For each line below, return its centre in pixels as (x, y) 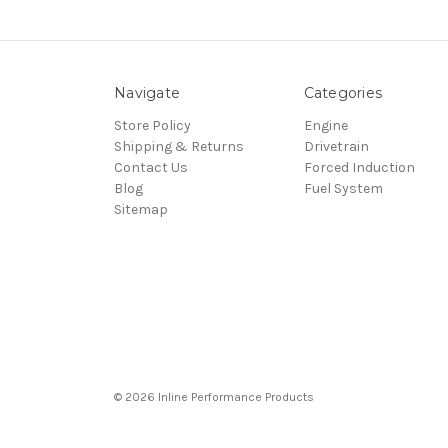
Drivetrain (336, 146)
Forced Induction (359, 167)
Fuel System (343, 188)
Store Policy (152, 125)
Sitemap (141, 209)
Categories (342, 92)
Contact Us (151, 167)
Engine (325, 125)
